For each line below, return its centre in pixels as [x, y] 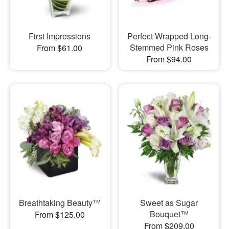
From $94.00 [169, 59]
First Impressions [60, 36]
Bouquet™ [169, 214]
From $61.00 [60, 48]
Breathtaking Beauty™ [60, 202]
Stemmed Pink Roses [169, 48]
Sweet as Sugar [169, 202]
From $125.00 [60, 214]
